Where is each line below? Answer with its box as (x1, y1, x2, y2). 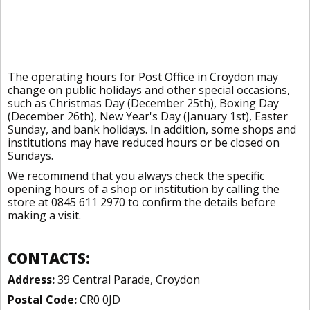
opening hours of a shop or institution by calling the (8, 181, 280, 197)
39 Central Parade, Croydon (55, 272, 200, 287)
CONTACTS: (8, 248, 90, 268)
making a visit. (8, 208, 81, 223)
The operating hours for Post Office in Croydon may (8, 69, 278, 84)
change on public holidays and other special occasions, (8, 82, 290, 98)
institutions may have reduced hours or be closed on (8, 135, 280, 150)
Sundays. (8, 148, 53, 163)
